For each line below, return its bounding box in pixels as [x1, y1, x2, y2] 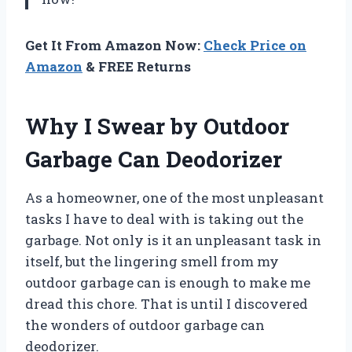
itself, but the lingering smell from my [25, 251, 279, 270]
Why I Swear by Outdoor [25, 111, 289, 141]
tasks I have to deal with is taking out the [25, 209, 303, 228]
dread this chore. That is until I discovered [25, 294, 308, 313]
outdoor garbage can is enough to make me [25, 273, 310, 291]
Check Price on [203, 35, 306, 54]
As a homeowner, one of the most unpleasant [25, 188, 324, 207]
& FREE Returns [82, 57, 191, 75]
